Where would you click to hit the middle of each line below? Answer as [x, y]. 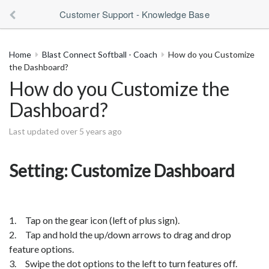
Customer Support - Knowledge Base [134, 14]
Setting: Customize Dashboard [122, 171]
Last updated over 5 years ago [65, 131]
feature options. [41, 249]
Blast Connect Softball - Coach [100, 54]
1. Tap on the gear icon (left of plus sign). [94, 220]
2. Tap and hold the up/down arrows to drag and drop [120, 234]
